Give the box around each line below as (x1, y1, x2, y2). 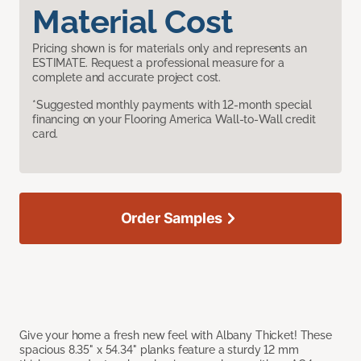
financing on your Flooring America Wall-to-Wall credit (32, 113, 316, 127)
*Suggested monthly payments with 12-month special (32, 98, 313, 112)
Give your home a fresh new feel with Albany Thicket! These (19, 329, 332, 342)
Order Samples (120, 210, 223, 227)
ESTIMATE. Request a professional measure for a (32, 56, 284, 70)
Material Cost (32, 2, 233, 41)
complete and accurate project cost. (32, 71, 222, 85)
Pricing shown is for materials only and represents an (32, 42, 307, 56)
